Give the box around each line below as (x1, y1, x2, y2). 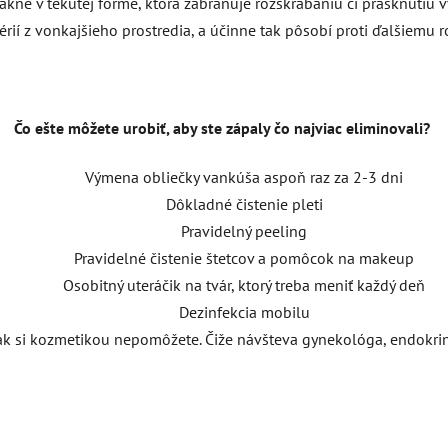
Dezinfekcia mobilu (178, 301, 310, 322)
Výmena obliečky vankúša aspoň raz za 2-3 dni (85, 166, 403, 187)
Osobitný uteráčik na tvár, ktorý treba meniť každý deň (63, 274, 425, 295)
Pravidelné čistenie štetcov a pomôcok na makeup (74, 247, 414, 268)
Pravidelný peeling (181, 220, 307, 241)
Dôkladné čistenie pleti (165, 193, 323, 214)
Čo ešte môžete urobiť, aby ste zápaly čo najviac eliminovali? (14, 117, 434, 138)
